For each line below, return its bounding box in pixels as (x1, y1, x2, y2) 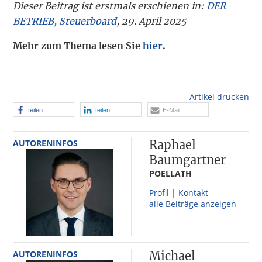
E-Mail (163, 106, 181, 113)
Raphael (149, 137, 196, 152)
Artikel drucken (189, 91, 249, 102)
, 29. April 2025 (116, 15, 187, 27)
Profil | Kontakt (149, 187, 208, 198)
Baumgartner (149, 152, 226, 167)
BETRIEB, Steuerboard (13, 15, 117, 27)
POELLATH (149, 167, 192, 179)
